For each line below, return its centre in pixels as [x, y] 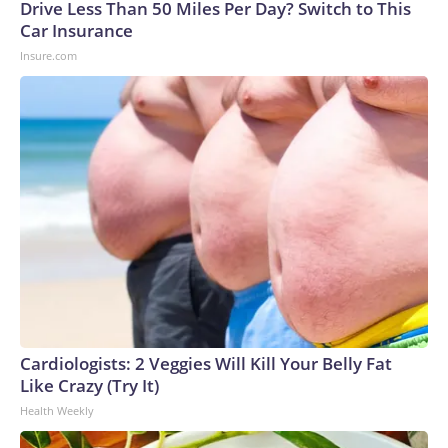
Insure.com [48, 55]
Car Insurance [76, 30]
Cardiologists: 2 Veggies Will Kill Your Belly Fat [206, 363]
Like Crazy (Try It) [89, 385]
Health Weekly [57, 410]
